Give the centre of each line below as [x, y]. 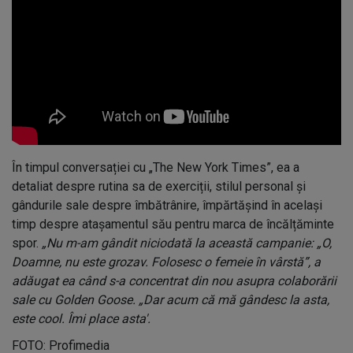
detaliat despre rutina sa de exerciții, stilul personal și [159, 186]
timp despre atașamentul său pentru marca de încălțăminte [173, 224]
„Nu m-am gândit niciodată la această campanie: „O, [187, 243]
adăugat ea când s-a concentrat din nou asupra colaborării [174, 281]
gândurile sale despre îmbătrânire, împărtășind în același [167, 205]
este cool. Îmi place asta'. [81, 318]
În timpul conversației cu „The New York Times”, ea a [156, 167]
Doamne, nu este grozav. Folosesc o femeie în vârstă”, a [166, 262]
